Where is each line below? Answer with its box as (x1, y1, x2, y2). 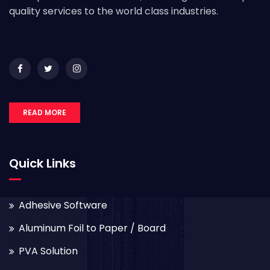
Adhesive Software (19, 198, 107, 212)
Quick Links (9, 154, 76, 172)
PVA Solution (19, 243, 78, 258)
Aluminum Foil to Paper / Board (19, 221, 166, 235)
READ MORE (23, 107, 66, 118)
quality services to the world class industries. (9, 4, 218, 18)
